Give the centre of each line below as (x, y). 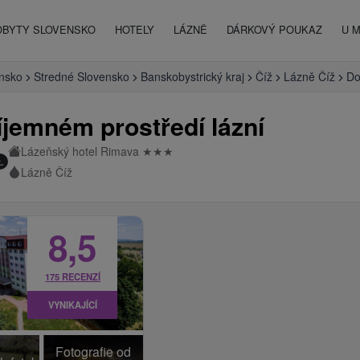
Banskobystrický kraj (192, 76)
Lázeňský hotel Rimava (82, 151)
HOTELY (135, 29)
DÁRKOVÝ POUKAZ (274, 29)
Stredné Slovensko (82, 76)
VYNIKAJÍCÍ (72, 305)
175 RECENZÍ (73, 276)
